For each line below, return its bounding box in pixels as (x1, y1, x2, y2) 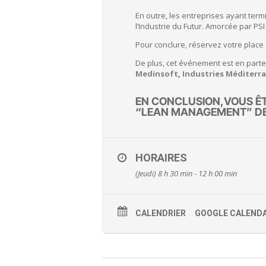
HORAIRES (135, 151, 187, 164)
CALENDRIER (135, 208, 186, 218)
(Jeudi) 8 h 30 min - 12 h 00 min (135, 168, 237, 179)
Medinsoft (135, 68, 178, 79)
